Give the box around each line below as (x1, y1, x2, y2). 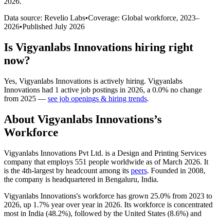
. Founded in (147, 166, 188, 175)
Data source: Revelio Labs (4, 13, 85, 22)
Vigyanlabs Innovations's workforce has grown (4, 191, 150, 200)
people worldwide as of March (87, 157, 184, 166)
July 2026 (54, 22, 85, 31)
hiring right (132, 40, 193, 54)
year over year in (49, 200, 105, 209)
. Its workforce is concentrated (120, 200, 213, 209)
